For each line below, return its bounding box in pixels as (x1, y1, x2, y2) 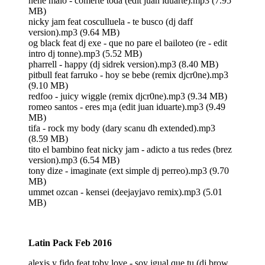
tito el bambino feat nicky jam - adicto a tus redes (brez (28, 144, 232, 154)
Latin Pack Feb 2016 (28, 237, 112, 248)
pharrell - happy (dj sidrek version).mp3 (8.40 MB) (28, 59, 218, 69)
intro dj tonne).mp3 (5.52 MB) (28, 48, 142, 59)
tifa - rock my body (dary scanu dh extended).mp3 (28, 122, 215, 133)
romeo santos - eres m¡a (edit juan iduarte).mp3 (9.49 (28, 101, 225, 112)
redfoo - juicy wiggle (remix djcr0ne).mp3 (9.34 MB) (28, 91, 227, 101)
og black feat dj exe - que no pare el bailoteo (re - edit (28, 37, 227, 48)
